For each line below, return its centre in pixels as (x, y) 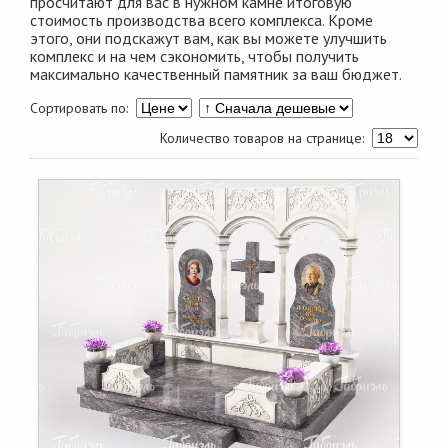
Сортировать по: (83, 108)
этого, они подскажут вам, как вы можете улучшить (208, 38)
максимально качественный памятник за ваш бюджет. (216, 74)
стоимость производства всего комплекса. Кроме (201, 20)
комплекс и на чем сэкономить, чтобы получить (194, 56)
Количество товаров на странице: (266, 138)
